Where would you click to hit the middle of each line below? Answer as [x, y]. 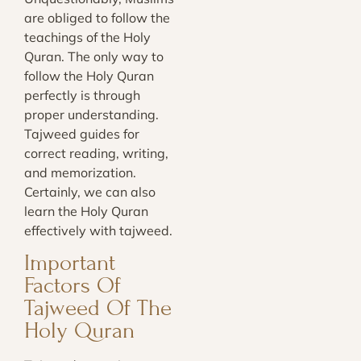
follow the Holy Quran [89, 76]
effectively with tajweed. [98, 231]
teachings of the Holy [87, 37]
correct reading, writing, [96, 154]
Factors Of [73, 285]
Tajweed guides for [82, 134]
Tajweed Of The [98, 308]
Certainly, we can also [90, 192]
